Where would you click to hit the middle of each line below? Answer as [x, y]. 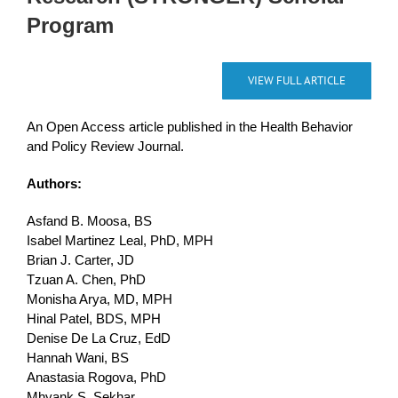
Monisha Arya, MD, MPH [99, 299]
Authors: [54, 184]
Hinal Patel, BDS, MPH [93, 319]
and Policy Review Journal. [105, 147]
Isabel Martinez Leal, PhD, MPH [119, 241]
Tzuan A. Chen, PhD [86, 280]
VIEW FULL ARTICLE [297, 81]
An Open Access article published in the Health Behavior [189, 127]
